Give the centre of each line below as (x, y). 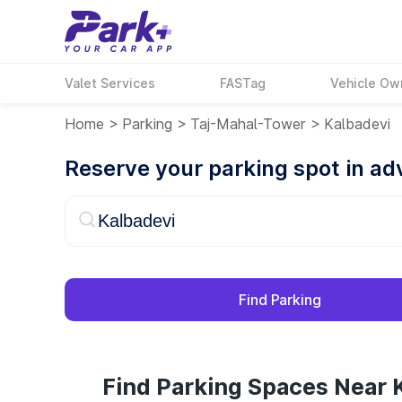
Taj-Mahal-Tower (248, 124)
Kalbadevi (357, 124)
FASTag (243, 83)
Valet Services (110, 83)
